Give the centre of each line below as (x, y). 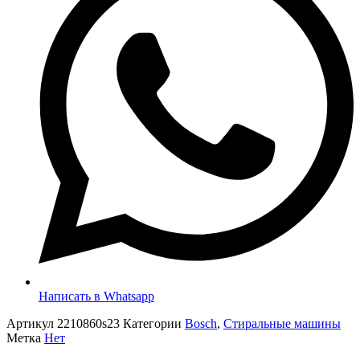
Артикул (32, 323)
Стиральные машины (282, 323)
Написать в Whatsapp (96, 296)
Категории (152, 323)
